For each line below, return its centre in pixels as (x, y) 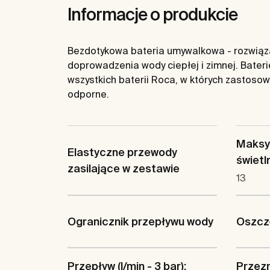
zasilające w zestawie (124, 168)
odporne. (88, 94)
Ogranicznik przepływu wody (140, 221)
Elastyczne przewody (122, 152)
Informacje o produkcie (152, 14)
